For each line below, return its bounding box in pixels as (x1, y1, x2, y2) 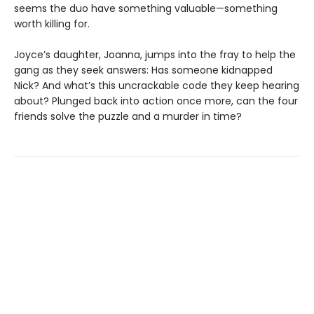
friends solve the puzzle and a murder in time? (14, 109, 242, 123)
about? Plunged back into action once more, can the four (14, 93, 298, 108)
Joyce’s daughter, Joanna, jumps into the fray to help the (14, 47, 296, 62)
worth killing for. (14, 16, 90, 31)
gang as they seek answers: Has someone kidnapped (14, 62, 273, 77)
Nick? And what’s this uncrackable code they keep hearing (14, 78, 299, 93)
